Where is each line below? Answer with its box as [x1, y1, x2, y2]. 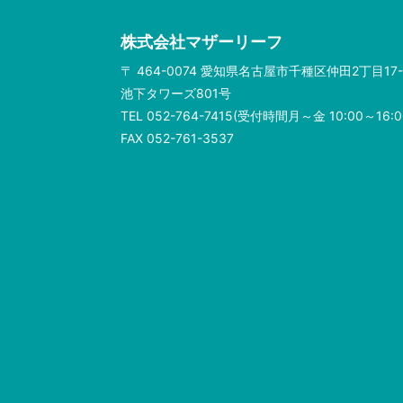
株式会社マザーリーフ [121, 32, 283, 51]
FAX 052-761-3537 [121, 130, 235, 146]
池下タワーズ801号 [121, 85, 232, 101]
